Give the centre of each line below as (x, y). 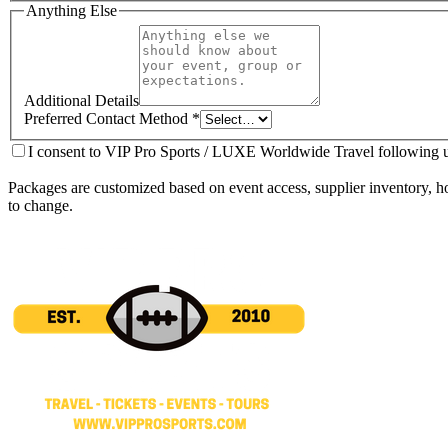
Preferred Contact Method (106, 119)
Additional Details (81, 101)
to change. (40, 206)
